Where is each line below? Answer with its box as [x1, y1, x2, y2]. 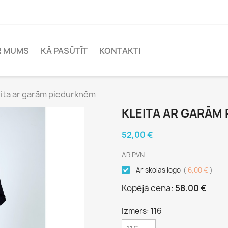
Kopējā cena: [122, 182, 175, 194]
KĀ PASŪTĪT [41, 45, 88, 57]
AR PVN [122, 150, 145, 160]
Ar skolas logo [134, 165, 182, 175]
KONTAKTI [99, 45, 140, 57]
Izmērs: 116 [122, 206, 162, 217]
